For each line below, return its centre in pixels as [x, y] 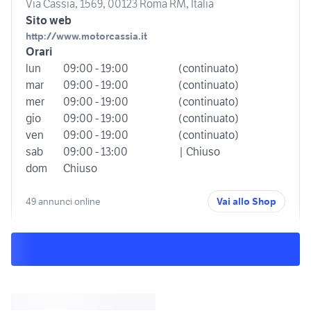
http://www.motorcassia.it [86, 36]
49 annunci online [63, 201]
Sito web [49, 20]
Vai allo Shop [246, 202]
